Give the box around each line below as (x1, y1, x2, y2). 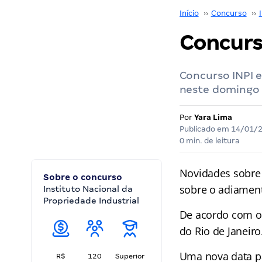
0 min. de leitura (179, 136, 240, 145)
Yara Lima (194, 113, 232, 122)
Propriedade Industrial (43, 196, 139, 205)
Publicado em (179, 125, 231, 133)
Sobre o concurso (43, 173, 122, 182)
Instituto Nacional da (43, 184, 133, 194)
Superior (115, 252, 144, 260)
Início (179, 9, 199, 18)
